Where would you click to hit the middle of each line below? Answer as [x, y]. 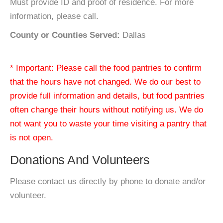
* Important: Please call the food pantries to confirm [106, 68]
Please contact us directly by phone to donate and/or [108, 181]
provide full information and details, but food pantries [107, 96]
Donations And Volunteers [80, 160]
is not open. [32, 138]
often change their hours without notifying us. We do [107, 110]
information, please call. [54, 16]
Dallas [133, 35]
